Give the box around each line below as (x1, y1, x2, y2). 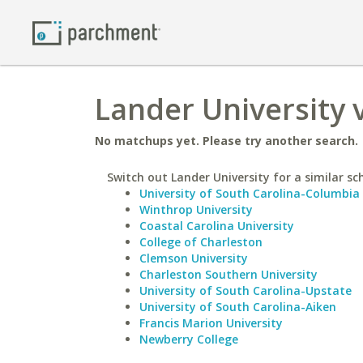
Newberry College (139, 331, 238, 347)
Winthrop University (139, 202, 253, 217)
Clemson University (139, 250, 248, 266)
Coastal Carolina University (139, 218, 294, 233)
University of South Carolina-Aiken (139, 299, 336, 314)
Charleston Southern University (139, 267, 318, 282)
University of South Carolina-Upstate (139, 283, 352, 298)
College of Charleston (139, 234, 263, 250)
